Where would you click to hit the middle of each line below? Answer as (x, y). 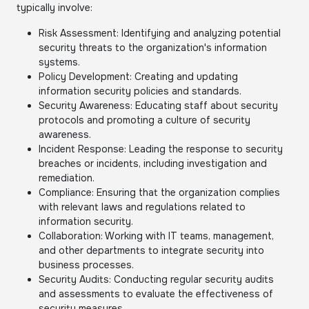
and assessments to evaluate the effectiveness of (156, 294)
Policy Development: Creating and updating (138, 77)
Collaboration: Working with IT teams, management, (156, 236)
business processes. (86, 265)
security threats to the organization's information (153, 48)
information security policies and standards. (140, 91)
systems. (59, 62)
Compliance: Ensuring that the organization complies (159, 192)
